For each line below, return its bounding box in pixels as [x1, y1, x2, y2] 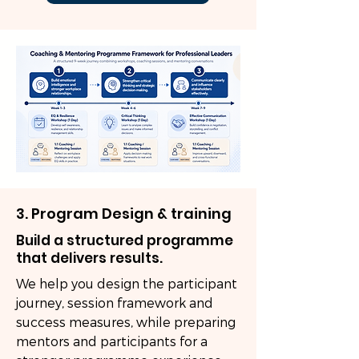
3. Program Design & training [16, 204, 232, 224]
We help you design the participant [16, 276, 237, 292]
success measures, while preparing [16, 314, 236, 331]
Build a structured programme [16, 231, 233, 250]
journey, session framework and [16, 295, 213, 312]
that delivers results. [16, 248, 163, 268]
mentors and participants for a [16, 333, 208, 350]
